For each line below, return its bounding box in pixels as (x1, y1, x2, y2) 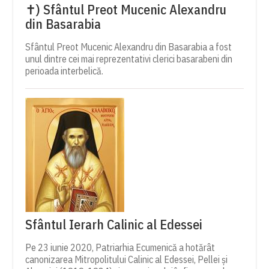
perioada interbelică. (25, 65, 104, 77)
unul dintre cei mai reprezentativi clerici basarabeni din (25, 53, 233, 65)
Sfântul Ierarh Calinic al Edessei (25, 216, 203, 234)
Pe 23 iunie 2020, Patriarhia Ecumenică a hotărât (25, 241, 216, 254)
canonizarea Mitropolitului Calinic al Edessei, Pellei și (25, 253, 228, 266)
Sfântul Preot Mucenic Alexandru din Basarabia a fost (25, 41, 232, 53)
